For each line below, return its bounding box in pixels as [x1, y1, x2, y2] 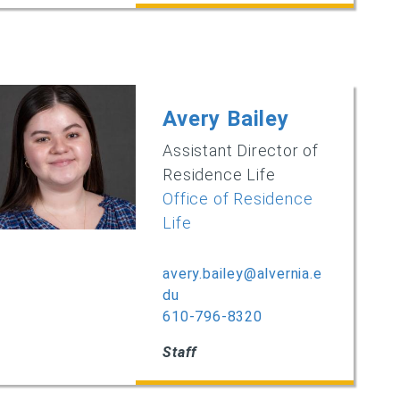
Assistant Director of [162, 140, 320, 160]
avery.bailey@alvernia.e [162, 264, 322, 282]
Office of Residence [162, 188, 313, 208]
